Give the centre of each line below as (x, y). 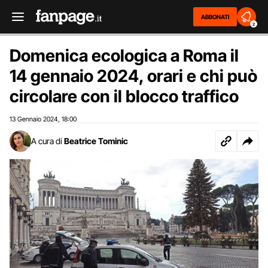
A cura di (47, 141)
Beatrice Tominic (96, 141)
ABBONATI (215, 17)
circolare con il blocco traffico (124, 96)
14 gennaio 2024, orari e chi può (133, 76)
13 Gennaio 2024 (34, 119)
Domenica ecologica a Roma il (124, 56)
